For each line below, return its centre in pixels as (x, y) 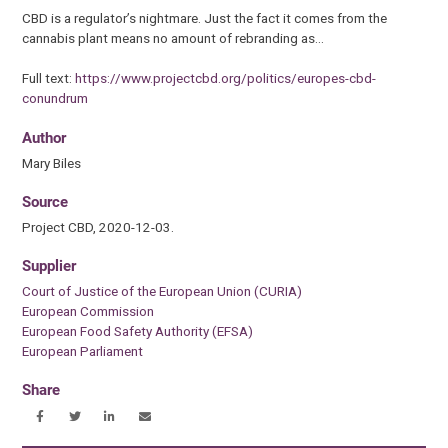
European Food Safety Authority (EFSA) (138, 331)
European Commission (88, 311)
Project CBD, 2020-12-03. (98, 226)
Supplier (49, 266)
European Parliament (83, 351)
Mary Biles (52, 162)
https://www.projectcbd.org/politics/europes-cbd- (226, 78)
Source (45, 201)
